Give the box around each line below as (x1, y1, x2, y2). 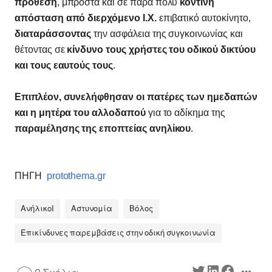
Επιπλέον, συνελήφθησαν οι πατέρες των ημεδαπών (15, 92, 257, 103)
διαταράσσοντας (15, 29, 92, 39)
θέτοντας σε (15, 44, 67, 55)
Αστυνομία (71, 203, 112, 215)
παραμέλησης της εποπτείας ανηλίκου (15, 123, 191, 134)
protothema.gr (46, 171, 106, 182)
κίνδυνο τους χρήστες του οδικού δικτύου (67, 44, 256, 55)
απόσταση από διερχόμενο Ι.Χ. (15, 13, 157, 24)
